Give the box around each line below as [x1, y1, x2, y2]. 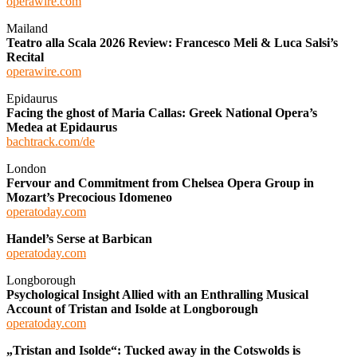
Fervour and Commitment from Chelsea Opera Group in [6, 175, 314, 190]
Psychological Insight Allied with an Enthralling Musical [6, 287, 308, 301]
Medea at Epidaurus [6, 120, 117, 134]
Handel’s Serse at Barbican [6, 231, 152, 245]
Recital [6, 49, 44, 64]
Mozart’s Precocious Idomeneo [6, 190, 172, 204]
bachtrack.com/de [6, 134, 95, 148]
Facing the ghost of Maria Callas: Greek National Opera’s [6, 105, 317, 120]
